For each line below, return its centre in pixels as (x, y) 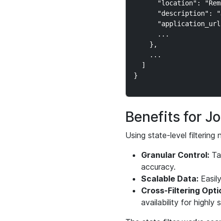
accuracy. (158, 167)
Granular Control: (175, 155)
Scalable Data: (169, 179)
